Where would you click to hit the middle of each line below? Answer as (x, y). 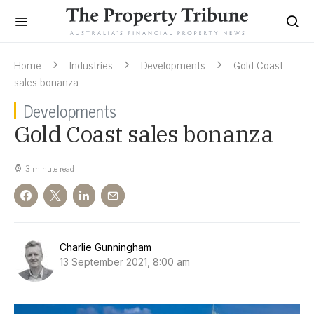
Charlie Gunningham (105, 247)
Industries (91, 64)
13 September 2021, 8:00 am (125, 262)
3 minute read (50, 168)
